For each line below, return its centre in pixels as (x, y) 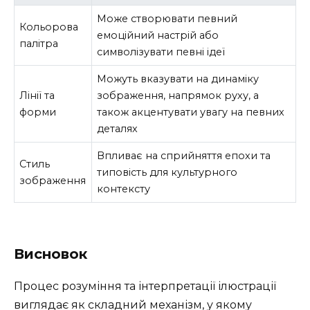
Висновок (51, 254)
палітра (39, 43)
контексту (124, 189)
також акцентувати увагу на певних (191, 112)
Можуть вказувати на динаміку (178, 79)
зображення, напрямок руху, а (178, 95)
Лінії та (37, 95)
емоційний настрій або (158, 35)
